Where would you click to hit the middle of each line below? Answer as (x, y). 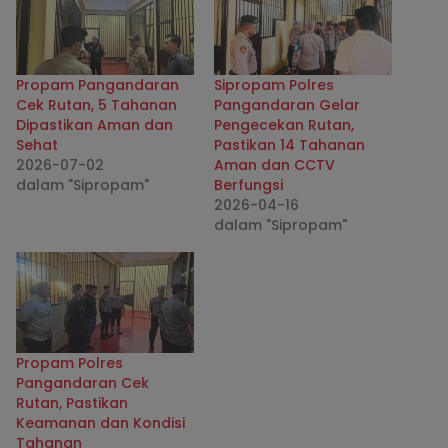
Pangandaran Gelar (287, 104)
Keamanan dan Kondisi (100, 423)
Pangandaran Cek (82, 383)
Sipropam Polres (274, 84)
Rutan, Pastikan (72, 403)
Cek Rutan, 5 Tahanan (96, 104)
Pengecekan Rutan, (284, 124)
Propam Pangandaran (97, 84)
